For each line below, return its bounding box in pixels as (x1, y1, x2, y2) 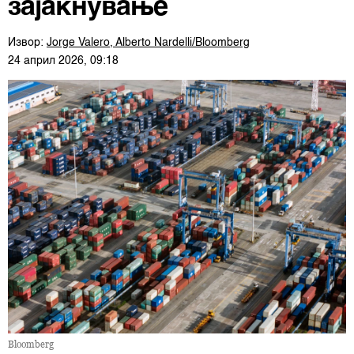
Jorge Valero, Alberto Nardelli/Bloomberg (47, 37, 250, 48)
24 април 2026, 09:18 (8, 55, 119, 66)
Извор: (8, 37, 47, 48)
